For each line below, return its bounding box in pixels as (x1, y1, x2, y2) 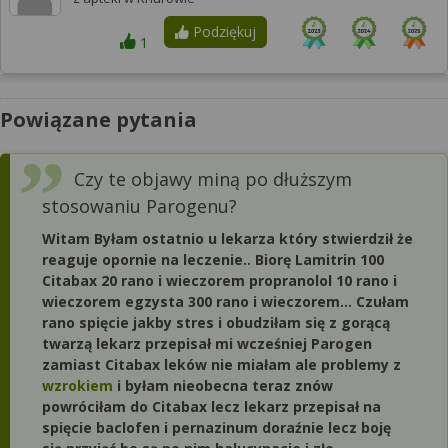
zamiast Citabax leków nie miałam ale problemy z (42, 355, 401, 374)
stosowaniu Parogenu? (42, 194, 237, 218)
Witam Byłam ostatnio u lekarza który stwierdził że (42, 229, 413, 248)
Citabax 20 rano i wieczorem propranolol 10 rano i (42, 271, 397, 290)
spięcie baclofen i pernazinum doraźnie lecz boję (42, 418, 391, 437)
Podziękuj (188, 22, 256, 41)
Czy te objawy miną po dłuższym (74, 167, 352, 191)
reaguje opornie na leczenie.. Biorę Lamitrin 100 (42, 250, 384, 269)
